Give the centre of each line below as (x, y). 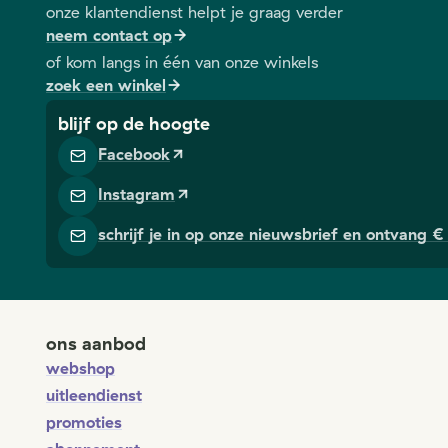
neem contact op (109, 35)
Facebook (134, 154)
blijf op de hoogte (134, 123)
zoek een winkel (106, 85)
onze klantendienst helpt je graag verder (194, 12)
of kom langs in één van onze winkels (182, 62)
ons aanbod (96, 343)
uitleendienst (94, 395)
